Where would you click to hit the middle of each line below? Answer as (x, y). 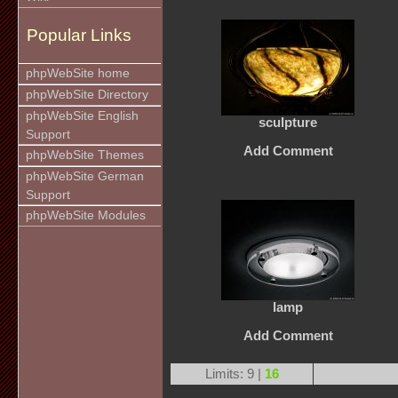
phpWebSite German (85, 176)
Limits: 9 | (235, 374)
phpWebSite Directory (87, 94)
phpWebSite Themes (85, 155)
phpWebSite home (78, 73)
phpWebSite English (82, 115)
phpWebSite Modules (86, 215)
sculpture (288, 123)
